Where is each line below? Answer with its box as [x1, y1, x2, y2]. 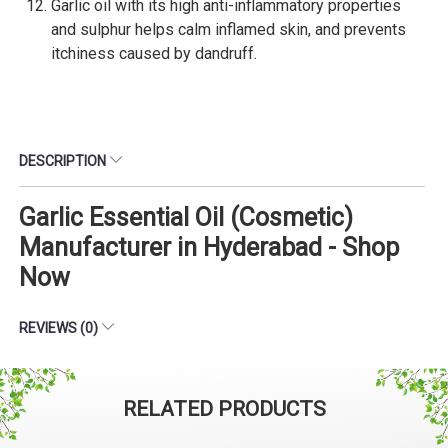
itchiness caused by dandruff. [51, 43, 261, 63]
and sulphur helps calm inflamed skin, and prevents [51, 19, 406, 39]
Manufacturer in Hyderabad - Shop [19, 232, 399, 262]
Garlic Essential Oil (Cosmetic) [19, 202, 353, 232]
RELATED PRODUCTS [122, 396, 326, 421]
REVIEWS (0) [19, 319, 101, 336]
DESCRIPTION [19, 152, 109, 169]
